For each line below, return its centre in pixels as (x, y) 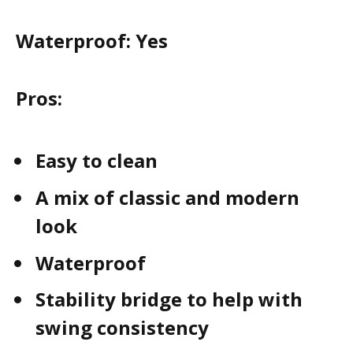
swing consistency (122, 328)
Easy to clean (97, 161)
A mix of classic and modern (167, 198)
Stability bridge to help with (169, 299)
